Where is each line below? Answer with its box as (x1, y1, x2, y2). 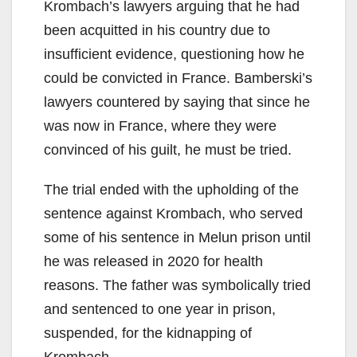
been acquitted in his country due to (44, 22, 270, 39)
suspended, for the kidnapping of (44, 325, 252, 342)
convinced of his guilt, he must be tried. (44, 142, 292, 159)
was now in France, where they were (44, 118, 277, 135)
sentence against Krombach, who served (44, 206, 303, 222)
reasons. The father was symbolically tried (44, 277, 311, 294)
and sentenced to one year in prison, (44, 301, 276, 318)
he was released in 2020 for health (44, 253, 263, 270)
